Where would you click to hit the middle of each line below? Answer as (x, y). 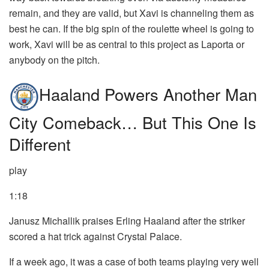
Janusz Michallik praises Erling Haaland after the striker (127, 221)
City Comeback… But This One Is (133, 122)
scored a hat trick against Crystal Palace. (95, 237)
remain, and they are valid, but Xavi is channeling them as (131, 13)
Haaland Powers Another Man (148, 94)
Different (40, 144)
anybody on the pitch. (54, 60)
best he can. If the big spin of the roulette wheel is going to (131, 29)
